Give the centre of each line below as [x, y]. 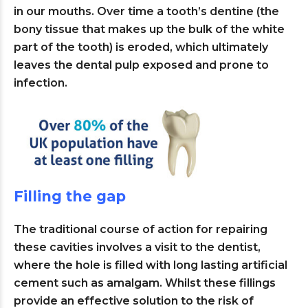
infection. [41, 83]
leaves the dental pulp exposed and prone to [141, 65]
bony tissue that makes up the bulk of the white [149, 29]
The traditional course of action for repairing [141, 230]
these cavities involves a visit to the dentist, [137, 247]
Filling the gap [70, 197]
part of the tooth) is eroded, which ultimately [141, 47]
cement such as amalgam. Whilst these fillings [145, 283]
